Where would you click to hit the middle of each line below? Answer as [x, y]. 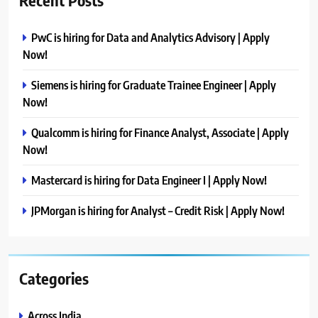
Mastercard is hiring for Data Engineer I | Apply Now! [149, 180]
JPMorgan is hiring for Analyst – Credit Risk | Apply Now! [158, 211]
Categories [54, 279]
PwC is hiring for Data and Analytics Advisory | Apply [150, 38]
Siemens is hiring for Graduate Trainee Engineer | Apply [154, 85]
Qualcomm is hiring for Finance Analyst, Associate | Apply [160, 133]
